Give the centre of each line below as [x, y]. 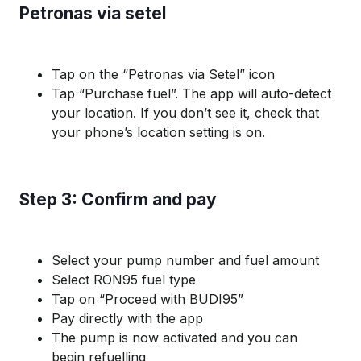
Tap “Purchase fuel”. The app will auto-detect [191, 93]
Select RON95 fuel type [124, 279]
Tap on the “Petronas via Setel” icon [163, 74]
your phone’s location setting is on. [158, 132]
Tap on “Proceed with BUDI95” [147, 299]
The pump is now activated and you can [174, 337]
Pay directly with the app [127, 318]
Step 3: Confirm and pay [118, 199]
